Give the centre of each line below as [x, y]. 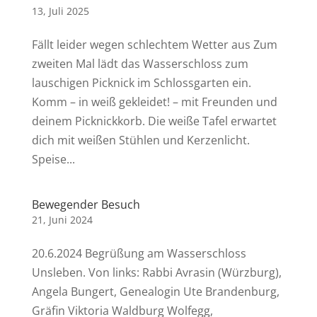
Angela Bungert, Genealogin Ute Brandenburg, [155, 292]
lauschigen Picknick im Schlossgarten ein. [141, 83]
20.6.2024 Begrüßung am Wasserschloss [139, 253]
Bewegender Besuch [86, 204]
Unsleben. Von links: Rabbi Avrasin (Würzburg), [156, 272]
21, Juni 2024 [62, 220]
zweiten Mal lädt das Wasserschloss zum [140, 64]
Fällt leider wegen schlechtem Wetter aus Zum [154, 45]
